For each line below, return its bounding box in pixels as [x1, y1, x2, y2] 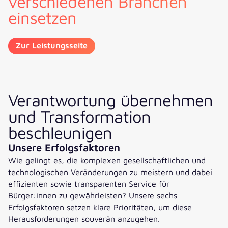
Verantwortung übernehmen [8, 90, 213, 110]
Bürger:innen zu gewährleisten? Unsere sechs [8, 190, 177, 201]
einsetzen [8, 8, 77, 28]
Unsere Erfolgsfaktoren [8, 141, 120, 154]
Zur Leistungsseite [16, 40, 88, 50]
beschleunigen [8, 123, 112, 143]
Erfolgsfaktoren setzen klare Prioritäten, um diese [8, 202, 192, 212]
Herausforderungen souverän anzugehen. [8, 214, 160, 224]
